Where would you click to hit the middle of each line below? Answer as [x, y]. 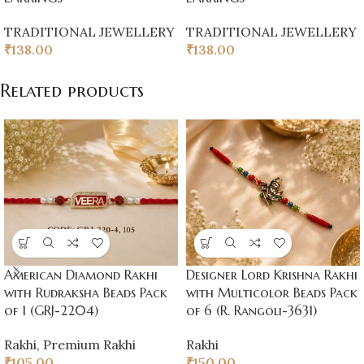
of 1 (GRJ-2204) [51, 310]
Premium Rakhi [89, 344]
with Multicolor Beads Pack [272, 292]
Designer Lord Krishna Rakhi [272, 274]
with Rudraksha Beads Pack [86, 292]
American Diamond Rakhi [81, 274]
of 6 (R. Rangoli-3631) [251, 310]
